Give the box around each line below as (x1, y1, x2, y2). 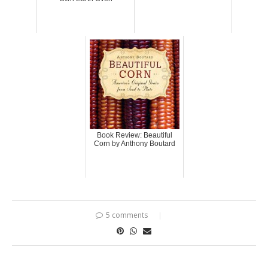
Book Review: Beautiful (96, 131, 172, 140)
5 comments (106, 210, 148, 221)
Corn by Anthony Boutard (93, 139, 175, 148)
